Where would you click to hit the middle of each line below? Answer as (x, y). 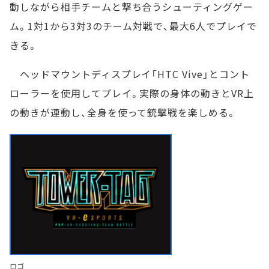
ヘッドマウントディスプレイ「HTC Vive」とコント (130, 74)
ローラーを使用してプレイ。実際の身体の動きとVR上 (132, 93)
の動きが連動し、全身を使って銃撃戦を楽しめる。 (123, 112)
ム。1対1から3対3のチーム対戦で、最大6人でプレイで (133, 26)
